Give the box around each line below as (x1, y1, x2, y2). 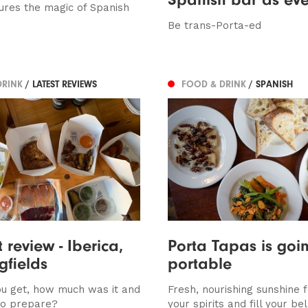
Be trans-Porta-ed (167, 19, 261, 32)
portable (167, 253, 232, 273)
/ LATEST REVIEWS (25, 78, 97, 91)
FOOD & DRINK (181, 78, 249, 91)
